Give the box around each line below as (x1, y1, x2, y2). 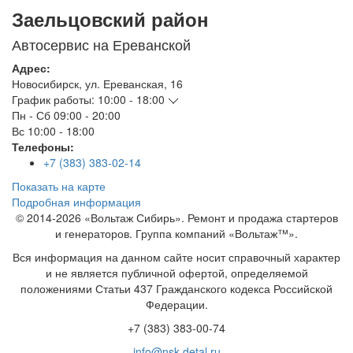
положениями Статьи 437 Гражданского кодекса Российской (20, 281, 333, 297)
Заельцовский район (12, 6, 209, 33)
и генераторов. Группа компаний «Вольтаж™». (55, 225, 298, 242)
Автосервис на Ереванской (12, 34, 191, 55)
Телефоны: (12, 139, 74, 155)
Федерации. (145, 296, 208, 313)
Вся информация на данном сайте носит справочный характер (13, 249, 340, 266)
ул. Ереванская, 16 (85, 76, 183, 92)
